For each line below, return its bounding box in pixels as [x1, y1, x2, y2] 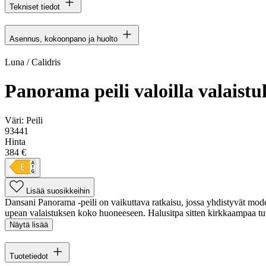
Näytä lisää [9, 220, 48, 229]
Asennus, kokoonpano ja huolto [9, 34, 118, 43]
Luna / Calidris [5, 56, 61, 67]
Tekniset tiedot [9, 2, 60, 11]
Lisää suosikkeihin [26, 186, 90, 195]
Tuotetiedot [9, 252, 48, 261]
